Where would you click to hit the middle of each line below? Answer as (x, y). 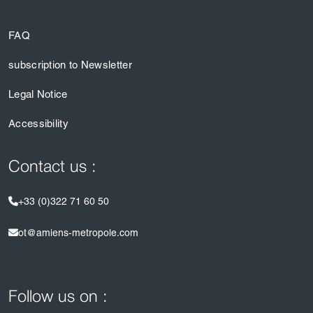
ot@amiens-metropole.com (78, 233)
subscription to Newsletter (70, 65)
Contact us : (52, 167)
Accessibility (38, 123)
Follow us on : (58, 297)
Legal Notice (38, 94)
